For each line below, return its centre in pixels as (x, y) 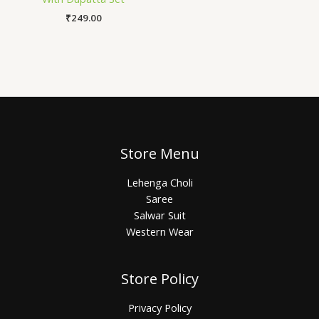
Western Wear (159, 232)
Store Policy (159, 279)
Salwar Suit (159, 215)
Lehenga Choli (159, 183)
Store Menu (159, 154)
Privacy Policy (159, 308)
